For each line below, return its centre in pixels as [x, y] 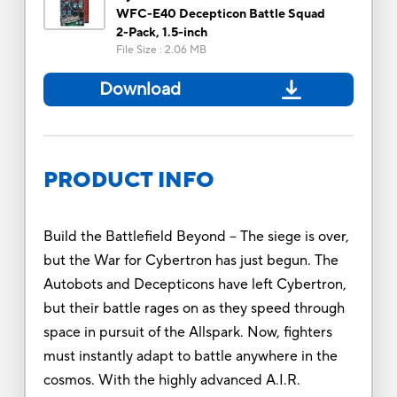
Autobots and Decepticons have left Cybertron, [195, 284]
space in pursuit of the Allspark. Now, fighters [187, 332]
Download [140, 89]
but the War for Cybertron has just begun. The [191, 260]
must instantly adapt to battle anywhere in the [190, 356]
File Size [136, 50]
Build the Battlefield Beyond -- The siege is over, [196, 236]
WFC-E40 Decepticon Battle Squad [220, 14]
